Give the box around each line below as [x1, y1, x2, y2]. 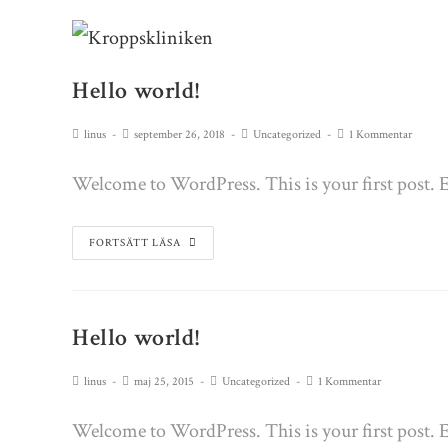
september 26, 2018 [134, 127, 225, 142]
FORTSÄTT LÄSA [89, 236, 181, 250]
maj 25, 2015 [134, 374, 194, 389]
